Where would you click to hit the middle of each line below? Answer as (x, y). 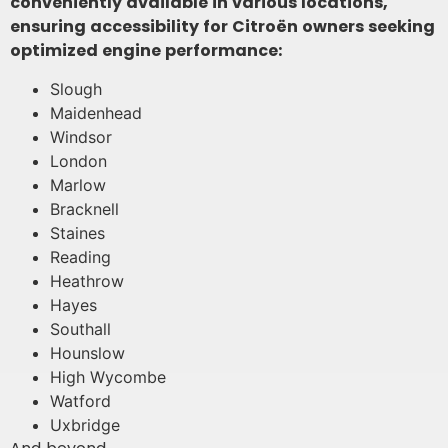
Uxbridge (85, 425)
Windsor (81, 137)
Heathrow (87, 281)
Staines (77, 233)
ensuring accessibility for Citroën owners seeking (222, 26)
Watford (80, 401)
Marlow (78, 185)
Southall (80, 329)
